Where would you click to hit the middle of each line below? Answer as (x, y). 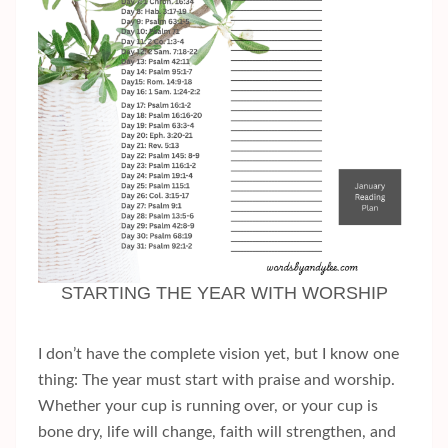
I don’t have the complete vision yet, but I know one (218, 354)
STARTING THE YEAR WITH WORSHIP (224, 293)
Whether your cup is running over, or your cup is (208, 406)
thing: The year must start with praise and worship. (216, 380)
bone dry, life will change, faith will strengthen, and (217, 432)
